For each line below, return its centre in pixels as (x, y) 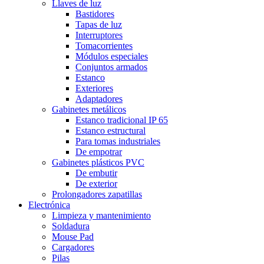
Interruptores (99, 35)
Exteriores (94, 88)
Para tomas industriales (118, 141)
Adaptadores (99, 99)
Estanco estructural (110, 131)
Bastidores (95, 14)
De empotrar (99, 152)
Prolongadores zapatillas (97, 194)
